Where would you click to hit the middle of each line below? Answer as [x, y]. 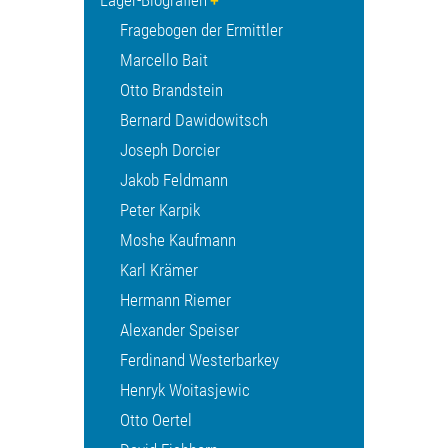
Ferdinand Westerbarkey [199, 360]
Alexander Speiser [179, 330]
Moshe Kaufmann [178, 240]
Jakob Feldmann [174, 180]
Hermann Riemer [175, 300]
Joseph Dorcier [170, 150]
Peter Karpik [160, 210]
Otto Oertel [156, 420]
